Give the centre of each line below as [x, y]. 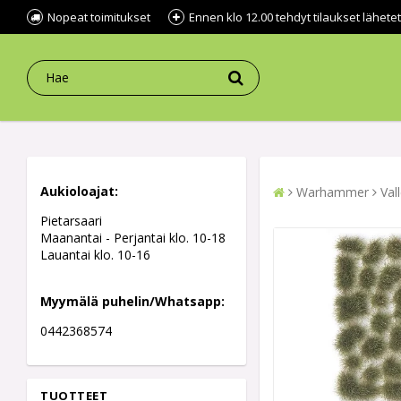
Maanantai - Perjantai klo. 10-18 [133, 238]
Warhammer [333, 192]
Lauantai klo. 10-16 [95, 255]
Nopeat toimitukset [99, 17]
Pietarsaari [71, 221]
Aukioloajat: [81, 192]
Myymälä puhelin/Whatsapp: [132, 302]
